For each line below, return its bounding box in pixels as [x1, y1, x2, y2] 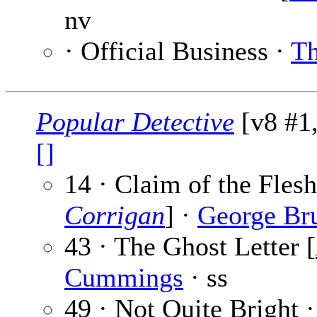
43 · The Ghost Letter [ [64, 231, 316, 262]
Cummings [64, 263, 183, 293]
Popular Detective [36, 107, 234, 137]
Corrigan [64, 200, 165, 231]
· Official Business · [64, 36, 291, 67]
